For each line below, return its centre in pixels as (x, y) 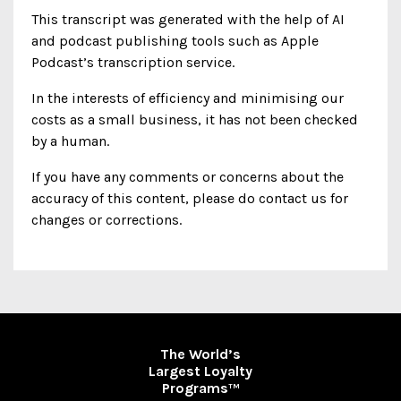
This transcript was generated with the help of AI (188, 19)
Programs (195, 388)
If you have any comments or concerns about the (188, 177)
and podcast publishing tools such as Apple (175, 41)
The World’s (200, 354)
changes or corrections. (107, 220)
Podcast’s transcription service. (133, 62)
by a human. (70, 141)
